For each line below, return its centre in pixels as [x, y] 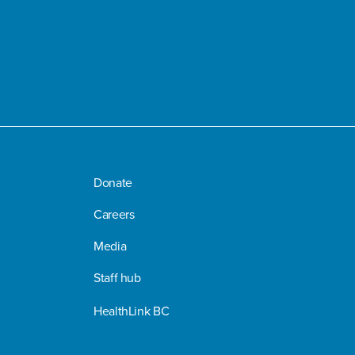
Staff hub [117, 277]
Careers [114, 214]
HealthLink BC [132, 311]
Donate [113, 182]
